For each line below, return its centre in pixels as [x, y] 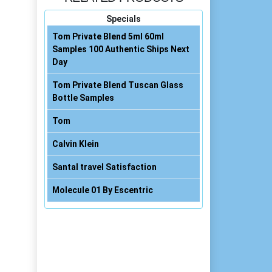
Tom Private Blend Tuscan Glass [118, 85]
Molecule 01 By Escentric [103, 190]
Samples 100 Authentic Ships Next [121, 49]
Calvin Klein [76, 144]
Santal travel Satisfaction [104, 167]
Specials [124, 19]
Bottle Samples [83, 98]
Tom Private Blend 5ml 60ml [108, 36]
